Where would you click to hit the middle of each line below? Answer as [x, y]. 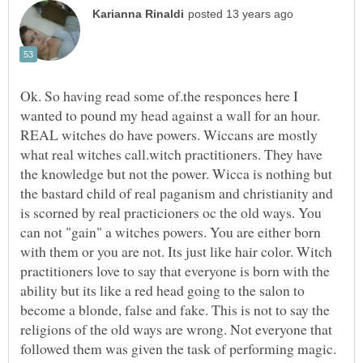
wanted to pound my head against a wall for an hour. [170, 115]
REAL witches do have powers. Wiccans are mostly [169, 134]
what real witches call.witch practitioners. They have [171, 154]
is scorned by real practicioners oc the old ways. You [171, 212]
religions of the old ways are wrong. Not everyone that [176, 329]
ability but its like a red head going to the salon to [162, 290]
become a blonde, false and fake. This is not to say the [175, 309]
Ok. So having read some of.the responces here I [159, 95]
